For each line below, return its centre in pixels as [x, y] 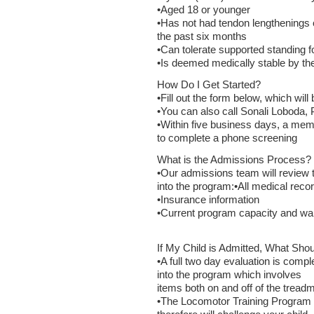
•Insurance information [208, 200]
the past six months [202, 36]
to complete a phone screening [227, 138]
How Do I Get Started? [209, 85]
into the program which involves [229, 275]
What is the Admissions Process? [234, 160]
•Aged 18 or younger [204, 10]
